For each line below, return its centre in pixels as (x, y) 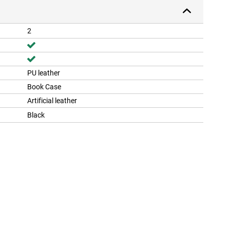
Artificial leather (52, 101)
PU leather (44, 73)
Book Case (44, 87)
